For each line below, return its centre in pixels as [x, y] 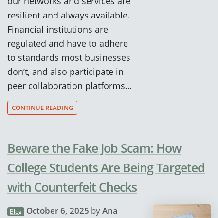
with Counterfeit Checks [72, 187]
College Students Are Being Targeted [106, 168]
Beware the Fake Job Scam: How [94, 148]
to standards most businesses [69, 57]
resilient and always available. [69, 15]
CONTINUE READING [42, 108]
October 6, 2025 [57, 211]
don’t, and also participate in [65, 71]
